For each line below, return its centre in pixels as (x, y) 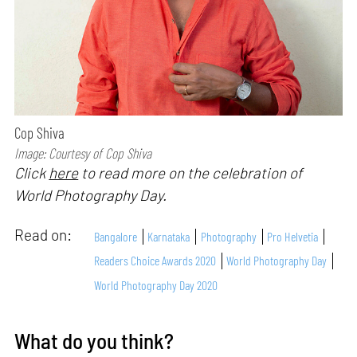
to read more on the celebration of (191, 172)
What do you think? (94, 340)
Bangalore (116, 236)
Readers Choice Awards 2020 (155, 261)
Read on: (45, 235)
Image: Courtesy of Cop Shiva (83, 153)
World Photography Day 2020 (156, 284)
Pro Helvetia (293, 236)
